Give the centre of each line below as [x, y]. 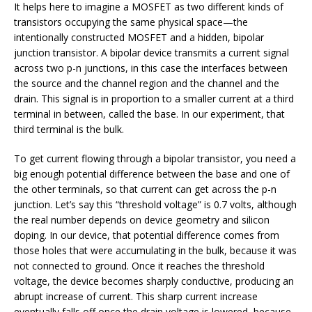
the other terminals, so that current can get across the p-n [145, 189]
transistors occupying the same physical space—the [131, 22]
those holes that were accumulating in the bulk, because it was [155, 250]
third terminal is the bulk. [69, 129]
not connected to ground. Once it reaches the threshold [139, 265]
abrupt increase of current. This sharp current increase [136, 296]
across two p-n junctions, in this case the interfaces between [151, 68]
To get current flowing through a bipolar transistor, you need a [155, 158]
